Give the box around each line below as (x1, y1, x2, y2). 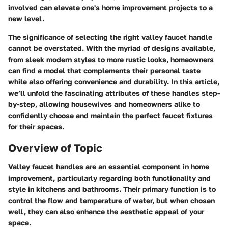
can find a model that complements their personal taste (8, 66, 201, 75)
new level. (8, 14, 44, 23)
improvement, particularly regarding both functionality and (8, 174, 211, 182)
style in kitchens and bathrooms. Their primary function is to (8, 185, 216, 193)
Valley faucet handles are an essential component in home (8, 162, 209, 171)
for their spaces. (8, 122, 64, 131)
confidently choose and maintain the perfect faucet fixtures (8, 110, 213, 120)
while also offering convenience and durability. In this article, (8, 77, 219, 86)
